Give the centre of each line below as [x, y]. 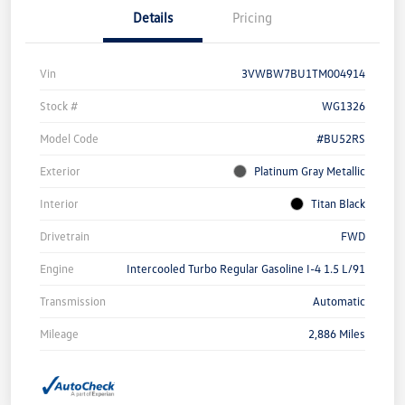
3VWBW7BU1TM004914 [303, 74]
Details [153, 18]
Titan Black [338, 204]
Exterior [60, 171]
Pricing [252, 18]
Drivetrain [65, 236]
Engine [57, 269]
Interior [59, 204]
